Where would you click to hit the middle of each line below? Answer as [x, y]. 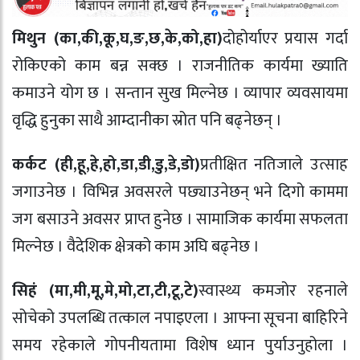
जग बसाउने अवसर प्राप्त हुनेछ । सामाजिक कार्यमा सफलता [180, 219]
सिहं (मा [41, 290]
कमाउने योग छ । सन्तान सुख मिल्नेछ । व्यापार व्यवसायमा [180, 93]
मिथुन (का [45, 38]
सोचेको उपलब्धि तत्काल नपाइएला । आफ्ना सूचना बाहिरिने [180, 318]
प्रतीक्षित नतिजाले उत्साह [274, 164]
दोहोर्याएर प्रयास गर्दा [285, 38]
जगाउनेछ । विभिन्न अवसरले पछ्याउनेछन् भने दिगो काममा [180, 192]
